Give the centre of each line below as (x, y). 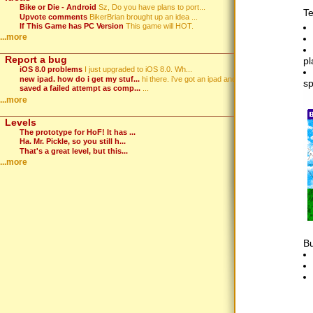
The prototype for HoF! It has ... (78, 132)
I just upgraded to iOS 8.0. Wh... (138, 70)
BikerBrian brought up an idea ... (144, 16)
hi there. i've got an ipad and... (192, 79)
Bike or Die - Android (58, 7)
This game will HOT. (160, 26)
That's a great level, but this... (74, 151)
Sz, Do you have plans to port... (152, 7)
